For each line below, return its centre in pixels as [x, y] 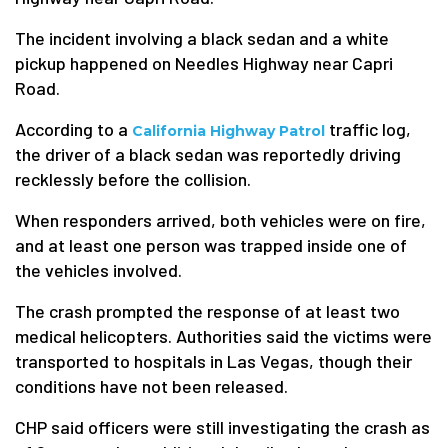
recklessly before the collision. [133, 179]
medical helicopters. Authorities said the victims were [223, 336]
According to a [73, 129]
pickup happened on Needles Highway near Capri [204, 63]
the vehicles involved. [98, 270]
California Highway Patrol [228, 131]
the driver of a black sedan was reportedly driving [208, 154]
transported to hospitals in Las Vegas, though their [213, 361]
